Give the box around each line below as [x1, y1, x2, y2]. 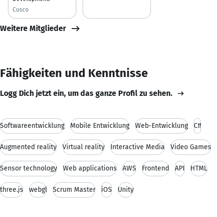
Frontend [142, 164, 169, 172]
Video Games [170, 142, 211, 151]
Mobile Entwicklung [70, 121, 129, 130]
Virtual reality [62, 142, 105, 151]
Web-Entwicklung [135, 121, 188, 130]
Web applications [63, 164, 117, 172]
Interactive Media [110, 142, 165, 151]
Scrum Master [53, 185, 95, 194]
